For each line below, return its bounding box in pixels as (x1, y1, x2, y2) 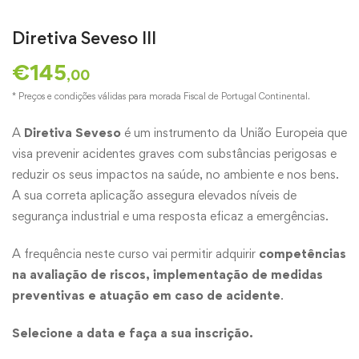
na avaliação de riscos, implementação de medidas (12, 267, 323, 283)
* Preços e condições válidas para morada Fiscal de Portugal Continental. (12, 91, 310, 103)
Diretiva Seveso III (12, 27, 156, 49)
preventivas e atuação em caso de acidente (12, 288, 280, 304)
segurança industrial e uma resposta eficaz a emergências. (12, 208, 329, 224)
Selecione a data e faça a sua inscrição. (12, 325, 253, 341)
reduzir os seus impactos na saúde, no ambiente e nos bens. (12, 167, 339, 183)
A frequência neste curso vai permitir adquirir (12, 246, 259, 262)
